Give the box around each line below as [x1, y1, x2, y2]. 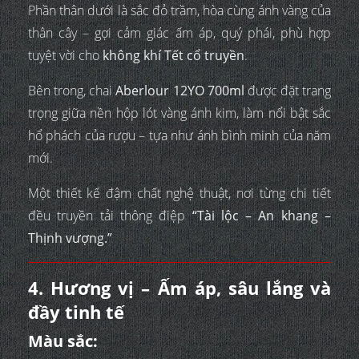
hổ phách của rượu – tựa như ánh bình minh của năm [28, 127, 331, 145]
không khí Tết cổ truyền [103, 46, 244, 65]
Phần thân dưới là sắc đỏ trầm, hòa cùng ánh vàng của [28, 2, 331, 20]
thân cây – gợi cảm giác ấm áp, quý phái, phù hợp [28, 24, 331, 42]
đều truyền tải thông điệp [28, 207, 192, 225]
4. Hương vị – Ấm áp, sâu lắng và [28, 276, 331, 301]
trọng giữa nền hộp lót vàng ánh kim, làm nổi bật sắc [28, 104, 331, 123]
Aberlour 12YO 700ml [115, 82, 244, 100]
